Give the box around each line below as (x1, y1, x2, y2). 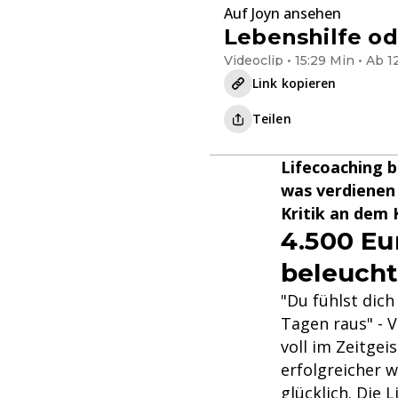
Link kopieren (252, 75, 337, 92)
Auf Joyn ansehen (224, 4, 341, 23)
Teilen (252, 110, 291, 127)
